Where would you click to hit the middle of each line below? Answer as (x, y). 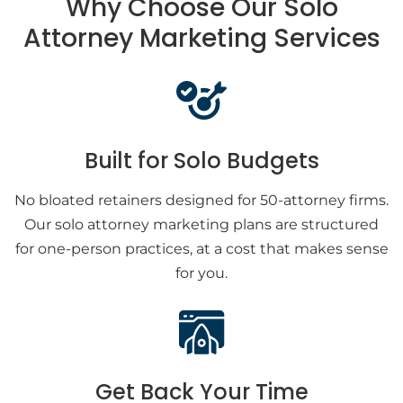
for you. (201, 273)
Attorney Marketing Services (201, 38)
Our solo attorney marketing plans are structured (201, 224)
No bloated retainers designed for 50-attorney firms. (201, 200)
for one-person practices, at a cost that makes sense (201, 249)
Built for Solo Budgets (201, 161)
